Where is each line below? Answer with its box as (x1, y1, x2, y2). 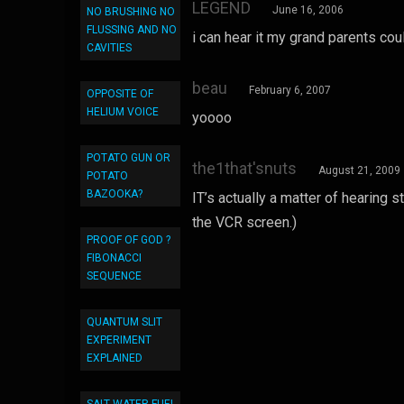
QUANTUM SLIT (87, 316, 162, 328)
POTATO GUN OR (87, 151, 170, 164)
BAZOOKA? (87, 188, 142, 200)
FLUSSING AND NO (87, 23, 177, 36)
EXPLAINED (87, 352, 142, 364)
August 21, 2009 (318, 164, 401, 177)
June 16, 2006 (272, 4, 344, 16)
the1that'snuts (192, 159, 298, 178)
